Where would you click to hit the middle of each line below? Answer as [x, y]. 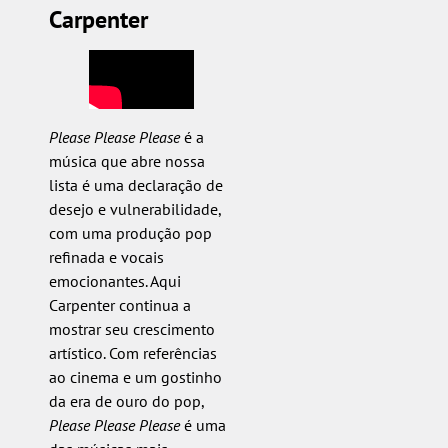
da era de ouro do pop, [126, 400]
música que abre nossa [126, 160]
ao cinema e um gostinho [135, 376]
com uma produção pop [130, 232]
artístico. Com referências [132, 352]
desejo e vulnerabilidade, [134, 208]
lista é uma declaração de [135, 184]
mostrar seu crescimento [131, 328]
